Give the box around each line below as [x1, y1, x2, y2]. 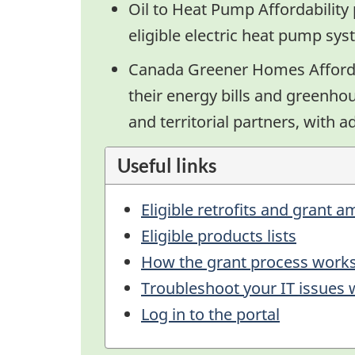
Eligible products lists [141, 224, 296, 246]
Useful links [117, 153, 216, 177]
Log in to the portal [141, 303, 280, 325]
